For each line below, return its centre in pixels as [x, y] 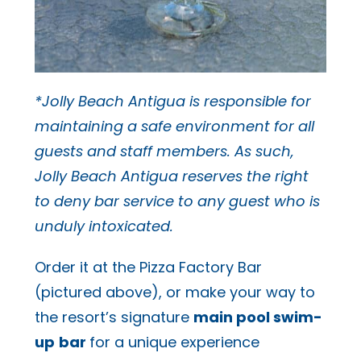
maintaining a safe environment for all [174, 126]
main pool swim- [257, 317]
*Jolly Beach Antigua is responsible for [172, 101]
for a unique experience [174, 342]
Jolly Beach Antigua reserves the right [171, 176]
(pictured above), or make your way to [174, 292]
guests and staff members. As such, [164, 151]
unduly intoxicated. [106, 226]
